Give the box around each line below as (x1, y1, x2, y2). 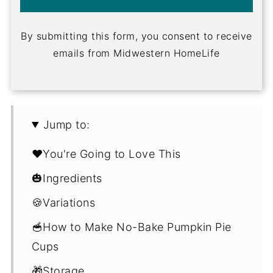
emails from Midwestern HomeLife (53, 46, 220, 59)
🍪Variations (31, 196, 96, 209)
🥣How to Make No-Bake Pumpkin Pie (31, 220, 232, 233)
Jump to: (43, 118, 90, 131)
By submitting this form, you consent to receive (21, 29, 252, 42)
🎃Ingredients (31, 171, 102, 185)
